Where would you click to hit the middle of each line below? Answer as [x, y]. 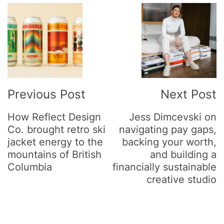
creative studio [181, 179]
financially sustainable [164, 167]
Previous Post [46, 94]
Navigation [45, 41]
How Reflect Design [54, 117]
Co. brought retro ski [56, 129]
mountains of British [54, 154]
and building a [183, 154]
